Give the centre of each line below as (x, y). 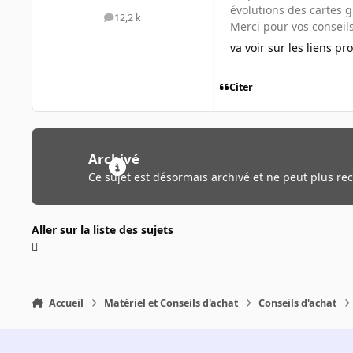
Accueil (66, 303)
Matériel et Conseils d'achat (171, 303)
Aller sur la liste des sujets (102, 229)
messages (145, 21)
